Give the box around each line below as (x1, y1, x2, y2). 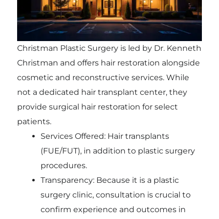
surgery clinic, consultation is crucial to (40, 190, 191, 200)
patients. (17, 117, 51, 127)
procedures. (40, 161, 87, 171)
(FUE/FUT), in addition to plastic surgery (40, 146, 195, 156)
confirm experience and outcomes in (40, 205, 186, 215)
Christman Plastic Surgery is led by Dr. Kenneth (17, 44, 201, 53)
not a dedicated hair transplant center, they (17, 88, 187, 97)
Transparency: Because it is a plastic (40, 175, 179, 185)
